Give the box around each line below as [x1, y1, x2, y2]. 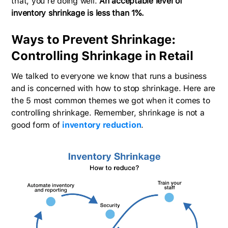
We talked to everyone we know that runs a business [11, 71, 207, 81]
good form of [11, 120, 63, 130]
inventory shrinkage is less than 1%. [11, 8, 144, 18]
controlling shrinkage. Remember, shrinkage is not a [11, 108, 205, 118]
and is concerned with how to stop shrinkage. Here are [11, 83, 216, 94]
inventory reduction [62, 120, 141, 130]
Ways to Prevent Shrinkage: [11, 32, 176, 47]
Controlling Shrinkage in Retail [11, 48, 193, 64]
